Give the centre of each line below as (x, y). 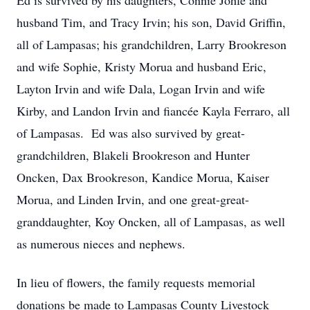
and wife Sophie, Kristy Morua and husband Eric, (142, 66)
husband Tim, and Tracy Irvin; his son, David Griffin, (151, 22)
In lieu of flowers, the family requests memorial (136, 282)
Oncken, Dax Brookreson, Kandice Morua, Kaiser (143, 177)
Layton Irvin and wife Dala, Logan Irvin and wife (141, 89)
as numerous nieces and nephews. (101, 244)
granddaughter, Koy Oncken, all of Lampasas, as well (151, 221)
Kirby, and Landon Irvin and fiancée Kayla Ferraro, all (153, 111)
